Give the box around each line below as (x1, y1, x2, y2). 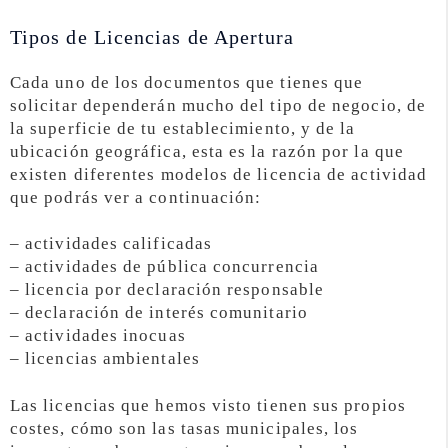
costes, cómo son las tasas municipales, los (10, 419, 359, 439)
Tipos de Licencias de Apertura (10, 25, 295, 48)
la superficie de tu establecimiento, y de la (10, 118, 356, 138)
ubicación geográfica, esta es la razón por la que (10, 141, 404, 161)
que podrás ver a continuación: (10, 187, 262, 207)
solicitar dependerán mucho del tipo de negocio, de (10, 95, 426, 115)
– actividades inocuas (10, 326, 186, 346)
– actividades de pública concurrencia (10, 257, 319, 277)
